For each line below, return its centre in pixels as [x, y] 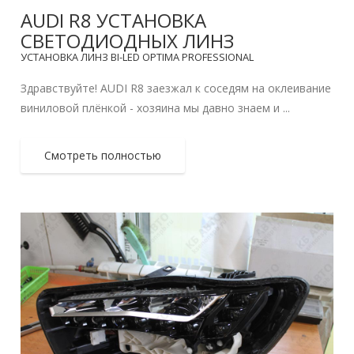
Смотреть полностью [103, 156]
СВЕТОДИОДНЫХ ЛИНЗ [128, 41]
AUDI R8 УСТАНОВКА [114, 21]
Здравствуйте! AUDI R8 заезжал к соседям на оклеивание [176, 88]
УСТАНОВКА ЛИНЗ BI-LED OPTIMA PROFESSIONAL [137, 57]
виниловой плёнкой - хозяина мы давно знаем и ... [156, 108]
